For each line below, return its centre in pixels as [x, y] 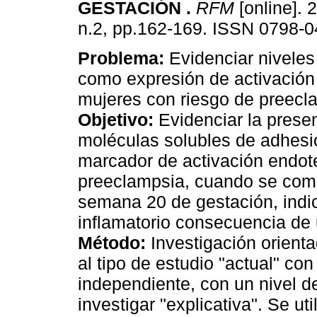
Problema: [121, 58]
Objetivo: [116, 120]
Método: [112, 243]
